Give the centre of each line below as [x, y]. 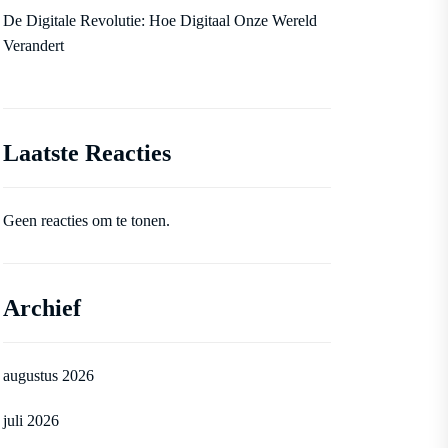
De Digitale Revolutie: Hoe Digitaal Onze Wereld [160, 20]
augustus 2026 [48, 375]
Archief [42, 308]
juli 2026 [31, 420]
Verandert [33, 45]
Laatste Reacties [87, 153]
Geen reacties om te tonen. [86, 220]
